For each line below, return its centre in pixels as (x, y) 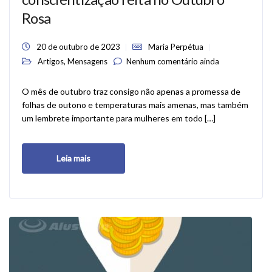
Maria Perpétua (176, 47)
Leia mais (73, 158)
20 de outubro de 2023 (78, 47)
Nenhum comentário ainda (173, 61)
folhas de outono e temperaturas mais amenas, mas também (135, 105)
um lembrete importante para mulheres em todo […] (119, 118)
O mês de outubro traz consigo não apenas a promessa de (131, 91)
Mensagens (87, 61)
